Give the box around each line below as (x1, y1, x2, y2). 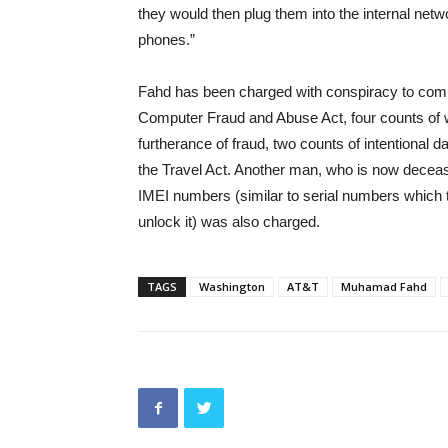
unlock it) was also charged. (138, 213, 320, 231)
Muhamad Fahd (341, 279, 427, 295)
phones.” (138, 31, 195, 49)
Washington (199, 279, 265, 295)
